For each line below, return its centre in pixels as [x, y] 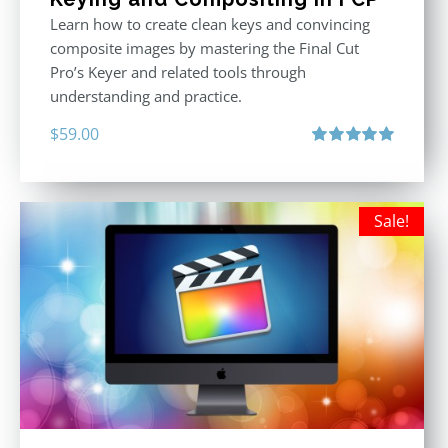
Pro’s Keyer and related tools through [178, 71]
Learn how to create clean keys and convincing [210, 23]
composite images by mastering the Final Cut [204, 47]
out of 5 [333, 173]
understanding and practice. [146, 95]
